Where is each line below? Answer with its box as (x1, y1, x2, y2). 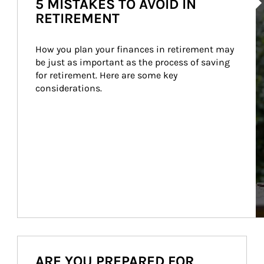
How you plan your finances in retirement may (35, 44, 236, 55)
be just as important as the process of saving (35, 57, 232, 68)
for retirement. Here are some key (35, 70, 180, 81)
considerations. (35, 82, 102, 94)
